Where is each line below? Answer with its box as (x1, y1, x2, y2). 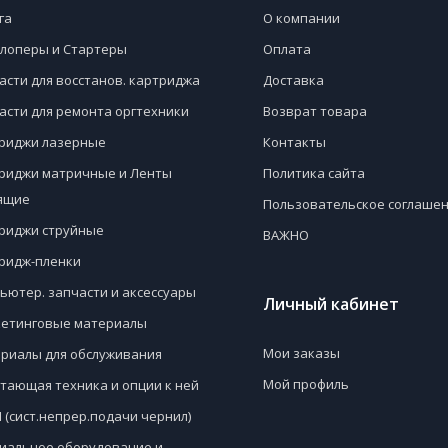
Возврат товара (262, 102, 367, 120)
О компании (262, 9, 340, 27)
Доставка (262, 71, 324, 89)
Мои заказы (262, 344, 340, 362)
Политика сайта (262, 164, 365, 182)
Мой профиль (262, 375, 349, 393)
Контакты (262, 133, 326, 151)
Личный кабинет (262, 293, 399, 315)
